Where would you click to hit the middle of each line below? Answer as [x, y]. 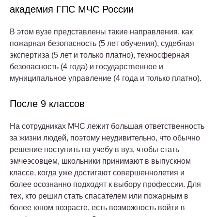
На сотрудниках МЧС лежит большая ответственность [107, 126]
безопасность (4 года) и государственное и [86, 66]
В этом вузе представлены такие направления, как [101, 31]
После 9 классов [47, 103]
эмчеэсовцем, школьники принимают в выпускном [100, 161]
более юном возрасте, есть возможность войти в [97, 207]
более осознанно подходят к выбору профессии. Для [105, 184]
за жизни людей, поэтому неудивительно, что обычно [105, 138]
